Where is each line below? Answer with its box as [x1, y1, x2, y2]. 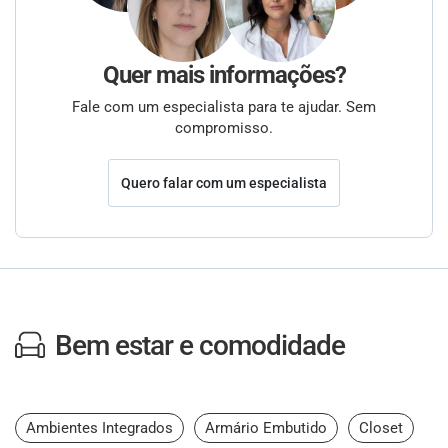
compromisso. [175, 119, 273, 137]
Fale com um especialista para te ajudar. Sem [72, 98, 376, 116]
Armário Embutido [205, 419, 327, 437]
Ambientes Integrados [26, 419, 173, 437]
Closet [359, 419, 403, 437]
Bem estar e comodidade [55, 329, 345, 362]
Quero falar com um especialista [121, 174, 327, 191]
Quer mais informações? [102, 61, 346, 89]
